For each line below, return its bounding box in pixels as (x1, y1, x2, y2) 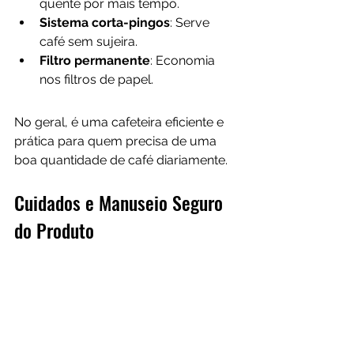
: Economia (150, 53, 218, 69)
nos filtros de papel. (40, 72, 153, 88)
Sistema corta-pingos (40, 15, 170, 31)
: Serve (170, 15, 213, 31)
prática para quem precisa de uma (14, 134, 220, 149)
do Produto (14, 216, 94, 245)
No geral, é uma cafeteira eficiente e (14, 115, 227, 130)
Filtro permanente (40, 53, 150, 69)
